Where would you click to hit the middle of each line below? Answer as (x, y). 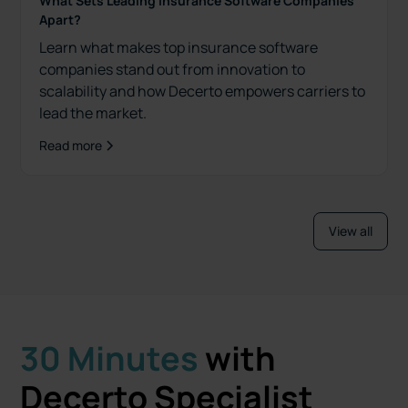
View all (350, 231)
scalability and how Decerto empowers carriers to (203, 92)
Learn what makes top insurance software (179, 48)
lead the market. (93, 113)
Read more (71, 146)
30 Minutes (110, 359)
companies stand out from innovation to (173, 70)
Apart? (61, 20)
